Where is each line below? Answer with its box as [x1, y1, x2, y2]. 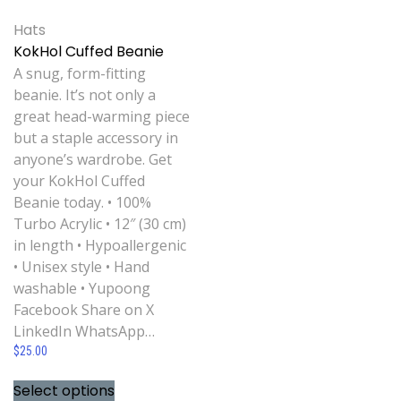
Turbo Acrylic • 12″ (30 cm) [13, 214, 186, 235]
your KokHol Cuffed [13, 171, 145, 192]
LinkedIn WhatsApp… [13, 321, 155, 342]
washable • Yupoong [13, 278, 150, 299]
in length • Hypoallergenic [13, 235, 190, 256]
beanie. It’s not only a [13, 85, 156, 106]
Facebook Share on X [13, 300, 154, 320]
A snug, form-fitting [13, 64, 146, 84]
